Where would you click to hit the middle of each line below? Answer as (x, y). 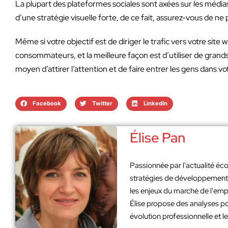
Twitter (102, 104)
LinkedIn (155, 104)
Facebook (47, 104)
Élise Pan (158, 137)
